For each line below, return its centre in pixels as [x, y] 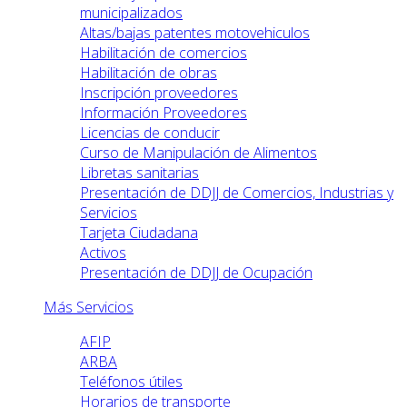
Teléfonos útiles [131, 382]
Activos [103, 253]
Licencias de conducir [150, 133]
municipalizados [131, 13]
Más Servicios [89, 308]
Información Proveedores [164, 113]
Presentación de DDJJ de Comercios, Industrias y [237, 193]
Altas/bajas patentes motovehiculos [195, 33]
